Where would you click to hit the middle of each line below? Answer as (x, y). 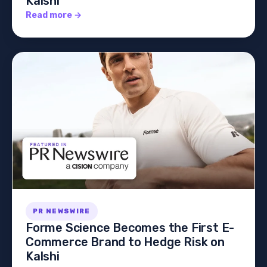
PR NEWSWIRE (62, 211)
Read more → (54, 15)
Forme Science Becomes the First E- (130, 227)
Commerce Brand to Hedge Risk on (125, 242)
